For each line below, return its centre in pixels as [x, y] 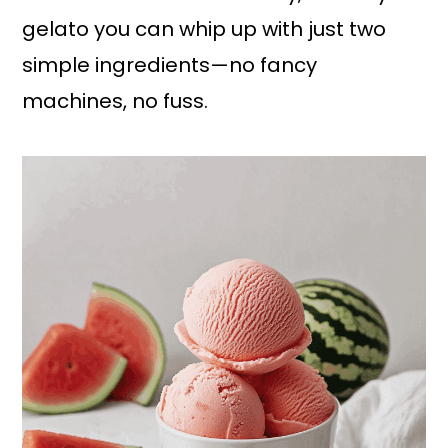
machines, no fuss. [115, 101]
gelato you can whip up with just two [204, 29]
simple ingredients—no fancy [170, 65]
